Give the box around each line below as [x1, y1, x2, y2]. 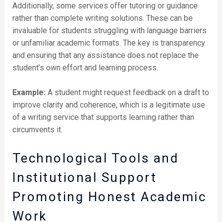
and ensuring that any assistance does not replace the [12, 50, 199, 60]
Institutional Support [12, 169, 157, 185]
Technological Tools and [12, 150, 179, 166]
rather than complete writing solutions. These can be [12, 13, 193, 23]
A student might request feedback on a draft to [45, 88, 209, 98]
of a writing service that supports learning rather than [12, 112, 194, 122]
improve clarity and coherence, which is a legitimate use [12, 100, 205, 110]
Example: [12, 88, 46, 98]
